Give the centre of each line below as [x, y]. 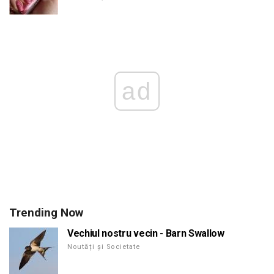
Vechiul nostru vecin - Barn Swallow [146, 233]
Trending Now [46, 212]
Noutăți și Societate [104, 246]
